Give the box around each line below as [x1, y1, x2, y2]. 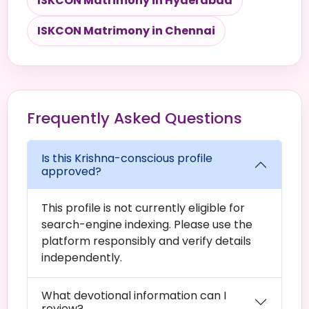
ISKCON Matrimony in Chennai [37, 23, 215, 39]
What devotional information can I [41, 288, 226, 303]
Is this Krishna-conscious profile [41, 150, 212, 166]
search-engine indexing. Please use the [41, 217, 252, 232]
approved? [41, 163, 101, 179]
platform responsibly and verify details [41, 233, 251, 249]
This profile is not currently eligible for [41, 200, 245, 216]
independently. [41, 250, 122, 266]
